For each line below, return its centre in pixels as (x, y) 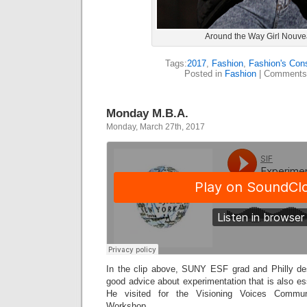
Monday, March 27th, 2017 (156, 127)
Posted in (204, 74)
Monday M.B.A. (147, 113)
